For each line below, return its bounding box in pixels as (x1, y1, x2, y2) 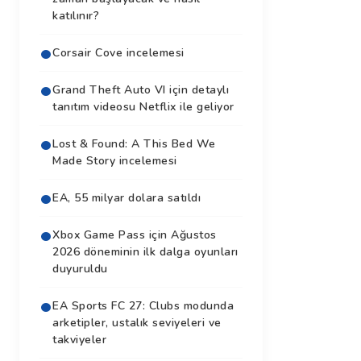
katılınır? (52, 7, 99, 23)
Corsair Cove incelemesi (52, 44, 185, 60)
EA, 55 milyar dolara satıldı (52, 189, 201, 205)
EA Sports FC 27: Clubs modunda (52, 297, 234, 313)
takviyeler (52, 331, 106, 347)
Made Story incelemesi (52, 152, 177, 168)
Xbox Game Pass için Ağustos (52, 226, 217, 243)
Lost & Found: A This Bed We (52, 135, 216, 151)
